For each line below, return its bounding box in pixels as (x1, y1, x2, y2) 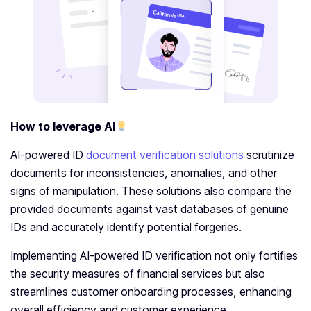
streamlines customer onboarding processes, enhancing (10, 285, 292, 299)
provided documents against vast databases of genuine (10, 202, 289, 217)
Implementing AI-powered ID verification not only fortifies (10, 249, 298, 263)
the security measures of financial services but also (10, 267, 265, 281)
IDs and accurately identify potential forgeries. (10, 220, 244, 235)
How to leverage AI (10, 119, 115, 134)
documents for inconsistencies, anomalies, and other (10, 166, 277, 180)
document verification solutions (86, 148, 244, 162)
